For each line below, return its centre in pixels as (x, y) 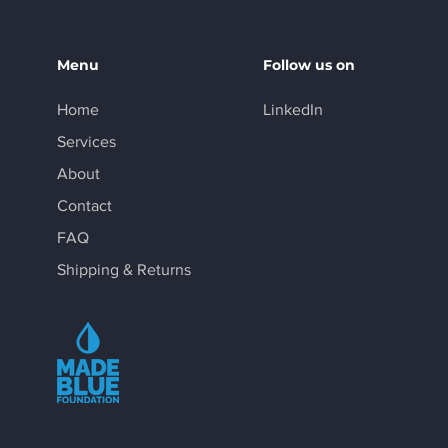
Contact (85, 205)
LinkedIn (292, 109)
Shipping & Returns (124, 269)
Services (87, 141)
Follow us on (308, 65)
